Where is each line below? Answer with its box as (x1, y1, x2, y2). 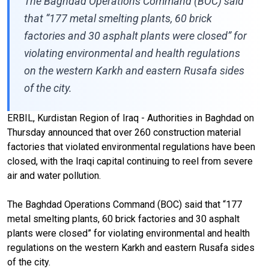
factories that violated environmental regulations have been (7, 141, 255, 153)
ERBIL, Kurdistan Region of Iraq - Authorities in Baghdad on (7, 112, 254, 124)
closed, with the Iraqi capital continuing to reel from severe (7, 155, 253, 167)
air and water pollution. (7, 169, 101, 181)
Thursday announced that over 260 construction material (7, 126, 241, 138)
